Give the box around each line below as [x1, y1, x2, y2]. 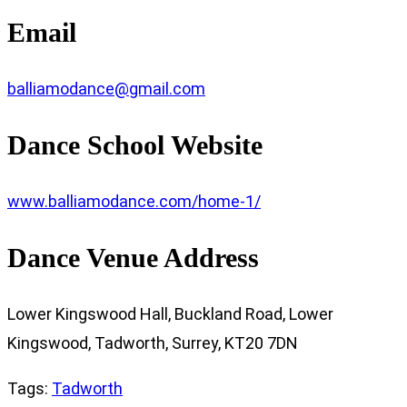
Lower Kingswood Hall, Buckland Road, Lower [7, 303, 333, 323]
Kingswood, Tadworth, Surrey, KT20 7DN [7, 333, 298, 352]
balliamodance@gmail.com [7, 79, 205, 99]
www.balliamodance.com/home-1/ [7, 192, 261, 211]
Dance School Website [7, 130, 263, 161]
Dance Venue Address [7, 242, 259, 273]
